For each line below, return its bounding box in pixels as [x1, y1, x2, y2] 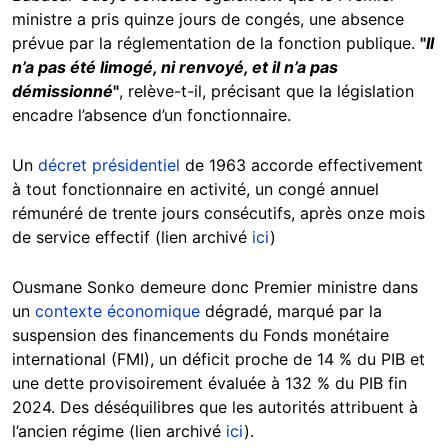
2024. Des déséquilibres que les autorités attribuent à [12, 397, 418, 418]
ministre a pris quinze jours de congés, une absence [12, 9, 404, 30]
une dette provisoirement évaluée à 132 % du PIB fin [12, 373, 407, 394]
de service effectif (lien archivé [12, 227, 252, 248]
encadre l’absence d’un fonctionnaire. [12, 105, 291, 126]
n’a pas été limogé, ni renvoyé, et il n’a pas [12, 57, 338, 78]
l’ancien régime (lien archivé [12, 421, 226, 442]
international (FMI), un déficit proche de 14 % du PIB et [12, 349, 425, 370]
